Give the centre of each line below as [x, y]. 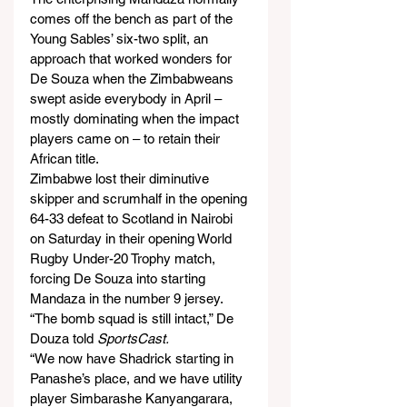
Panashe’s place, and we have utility [138, 378]
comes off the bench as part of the [133, 19]
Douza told [64, 338]
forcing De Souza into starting [119, 278]
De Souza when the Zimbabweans [134, 79]
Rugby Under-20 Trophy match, [124, 258]
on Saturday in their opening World [133, 238]
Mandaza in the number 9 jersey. [127, 298]
